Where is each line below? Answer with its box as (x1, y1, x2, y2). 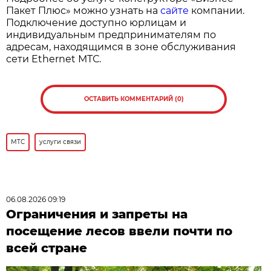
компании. (189, 5, 245, 17)
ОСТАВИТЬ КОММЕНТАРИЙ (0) (83, 95, 184, 103)
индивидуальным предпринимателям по (6, 29, 217, 41)
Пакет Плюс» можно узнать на (6, 5, 161, 17)
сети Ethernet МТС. (6, 53, 102, 65)
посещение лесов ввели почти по (6, 224, 233, 239)
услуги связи (39, 138, 82, 146)
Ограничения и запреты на (6, 207, 188, 222)
